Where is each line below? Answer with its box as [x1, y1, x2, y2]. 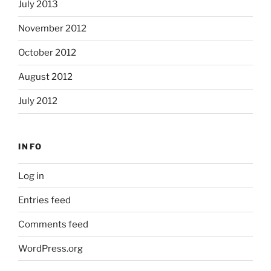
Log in [18, 170, 44, 181]
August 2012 [18, 71, 73, 83]
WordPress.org [18, 243, 83, 254]
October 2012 [18, 47, 76, 59]
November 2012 [18, 23, 87, 34]
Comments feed [18, 218, 88, 230]
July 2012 [18, 96, 57, 107]
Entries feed [18, 194, 71, 206]
